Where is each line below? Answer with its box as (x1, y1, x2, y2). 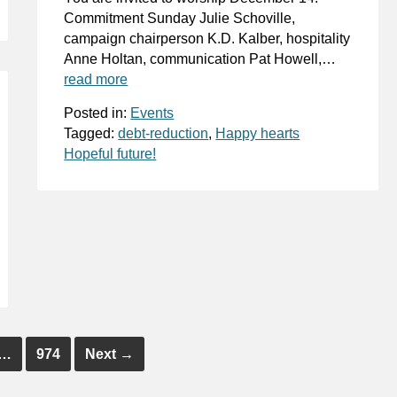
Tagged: (64, 126, 119, 142)
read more (64, 72, 128, 88)
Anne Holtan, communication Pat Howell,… (64, 51, 337, 67)
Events (130, 105, 175, 121)
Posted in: (64, 105, 131, 121)
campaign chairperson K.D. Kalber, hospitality (64, 31, 351, 47)
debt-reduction (118, 126, 209, 142)
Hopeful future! (64, 146, 157, 162)
